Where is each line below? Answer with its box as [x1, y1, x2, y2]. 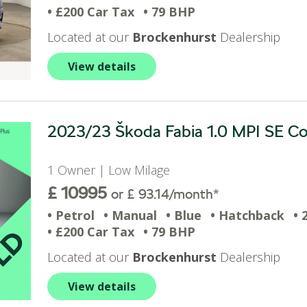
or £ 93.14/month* [111, 186, 219, 202]
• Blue [166, 207, 201, 223]
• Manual [103, 207, 157, 223]
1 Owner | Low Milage [47, 162, 177, 178]
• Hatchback [210, 207, 284, 223]
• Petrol [47, 207, 95, 223]
